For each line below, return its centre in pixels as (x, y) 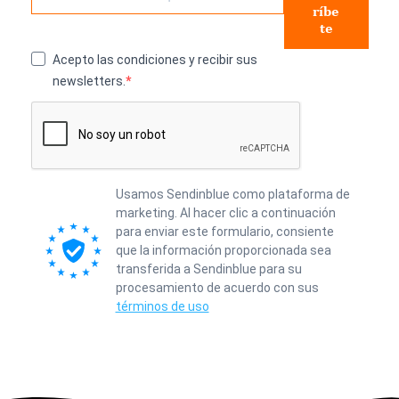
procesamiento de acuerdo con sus (217, 287)
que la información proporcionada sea (223, 250)
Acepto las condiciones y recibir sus (155, 59)
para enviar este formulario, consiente (224, 231)
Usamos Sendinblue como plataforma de (232, 194)
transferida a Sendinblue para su (208, 269)
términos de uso (162, 306)
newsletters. (89, 81)
